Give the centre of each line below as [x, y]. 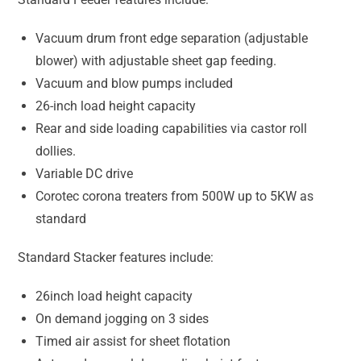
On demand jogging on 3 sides [122, 319]
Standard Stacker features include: [116, 258]
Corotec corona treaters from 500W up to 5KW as [174, 197]
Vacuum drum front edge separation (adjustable [172, 39]
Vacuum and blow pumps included [134, 84]
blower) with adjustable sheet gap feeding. [156, 61]
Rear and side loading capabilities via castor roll [171, 129]
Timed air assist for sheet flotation [133, 342]
